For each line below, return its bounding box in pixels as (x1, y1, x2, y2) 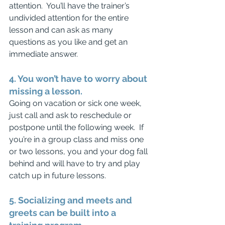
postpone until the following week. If (9, 123, 146, 132)
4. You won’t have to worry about (9, 73, 149, 84)
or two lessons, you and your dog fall (9, 147, 150, 156)
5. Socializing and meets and (9, 195, 134, 205)
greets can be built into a (9, 207, 118, 218)
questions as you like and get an (9, 37, 130, 47)
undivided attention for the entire (9, 13, 131, 23)
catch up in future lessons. (9, 171, 106, 180)
